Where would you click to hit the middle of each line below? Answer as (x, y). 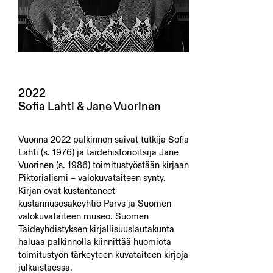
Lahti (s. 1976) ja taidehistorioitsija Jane (98, 152)
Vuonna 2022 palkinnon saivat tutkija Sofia (104, 139)
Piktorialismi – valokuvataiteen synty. (92, 178)
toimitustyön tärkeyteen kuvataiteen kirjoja (103, 254)
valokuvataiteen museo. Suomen (83, 216)
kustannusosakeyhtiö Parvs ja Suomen (95, 203)
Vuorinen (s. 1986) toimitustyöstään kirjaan (104, 165)
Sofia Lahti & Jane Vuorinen (90, 106)
